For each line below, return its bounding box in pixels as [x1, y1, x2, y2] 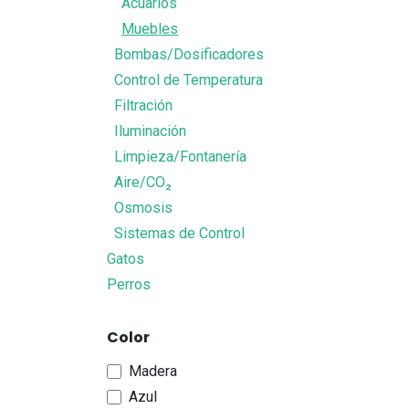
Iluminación [114, 122, 186, 140]
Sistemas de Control [114, 225, 245, 242]
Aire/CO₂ [114, 173, 172, 191]
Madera [129, 362, 177, 380]
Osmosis [114, 199, 173, 216]
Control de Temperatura [114, 71, 263, 89]
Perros [107, 276, 151, 293]
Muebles [121, 20, 178, 37]
